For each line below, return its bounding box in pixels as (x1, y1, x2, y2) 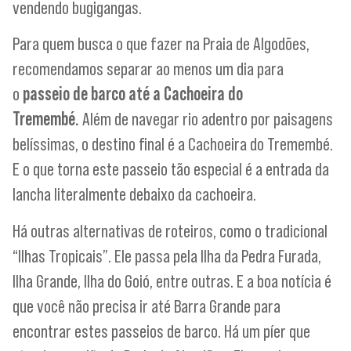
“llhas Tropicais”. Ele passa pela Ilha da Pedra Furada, (13, 244, 321, 266)
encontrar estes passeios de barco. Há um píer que (13, 320, 310, 342)
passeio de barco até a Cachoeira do (23, 83, 243, 105)
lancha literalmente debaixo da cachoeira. (13, 183, 256, 205)
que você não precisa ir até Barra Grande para (13, 295, 280, 317)
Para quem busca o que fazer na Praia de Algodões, (13, 33, 309, 55)
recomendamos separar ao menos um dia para (13, 58, 284, 80)
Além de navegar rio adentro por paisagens (79, 108, 333, 130)
